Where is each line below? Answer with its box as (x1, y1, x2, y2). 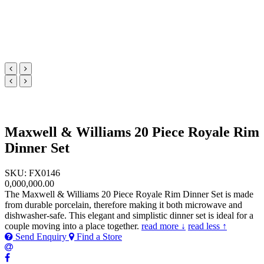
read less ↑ (188, 220, 227, 231)
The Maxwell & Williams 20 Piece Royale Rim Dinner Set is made (5, 189, 253, 199)
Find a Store (74, 231, 122, 242)
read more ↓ (141, 220, 186, 231)
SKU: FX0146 (5, 167, 60, 178)
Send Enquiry (13, 231, 69, 242)
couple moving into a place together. (5, 220, 141, 231)
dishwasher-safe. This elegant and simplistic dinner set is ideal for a (5, 210, 253, 220)
